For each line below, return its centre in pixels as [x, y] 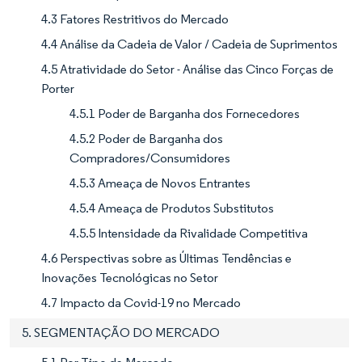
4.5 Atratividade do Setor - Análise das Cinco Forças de [187, 69]
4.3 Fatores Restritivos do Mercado [135, 19]
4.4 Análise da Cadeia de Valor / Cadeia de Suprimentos [189, 44]
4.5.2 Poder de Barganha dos [146, 138]
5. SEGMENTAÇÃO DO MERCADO [121, 332]
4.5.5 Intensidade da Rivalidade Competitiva [189, 233]
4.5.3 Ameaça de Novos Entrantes [160, 183]
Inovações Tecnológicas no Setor [130, 277]
